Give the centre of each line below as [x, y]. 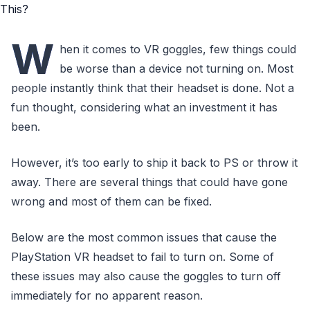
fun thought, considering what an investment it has [144, 107]
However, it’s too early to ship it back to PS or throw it [154, 163]
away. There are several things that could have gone [149, 182]
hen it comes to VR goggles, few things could [178, 49]
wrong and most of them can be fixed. [111, 201]
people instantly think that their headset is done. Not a [153, 88]
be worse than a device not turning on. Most [176, 69]
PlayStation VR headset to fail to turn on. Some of [143, 257]
